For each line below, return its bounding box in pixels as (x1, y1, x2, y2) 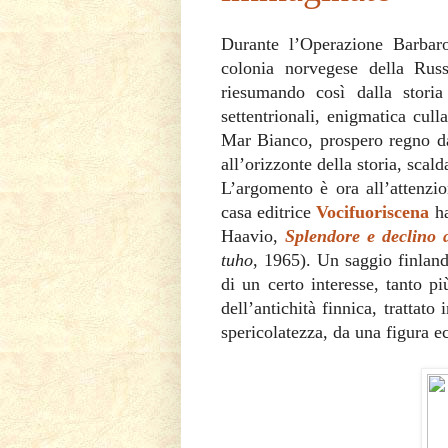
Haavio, (221, 225, 286, 246)
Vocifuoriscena (316, 201, 430, 222)
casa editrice (221, 201, 317, 222)
